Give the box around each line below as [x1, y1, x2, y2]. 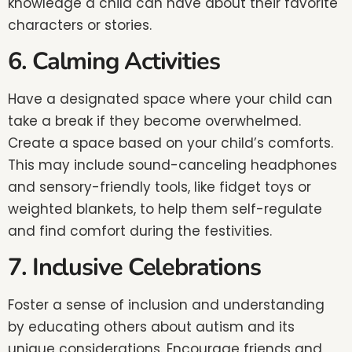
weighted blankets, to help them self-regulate [8, 200, 322, 219]
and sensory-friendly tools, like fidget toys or [8, 178, 311, 197]
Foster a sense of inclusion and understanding [8, 295, 324, 315]
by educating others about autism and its [8, 317, 295, 337]
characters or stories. [8, 15, 152, 35]
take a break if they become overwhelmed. [8, 112, 301, 131]
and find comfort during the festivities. [8, 222, 272, 241]
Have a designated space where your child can [8, 90, 332, 109]
